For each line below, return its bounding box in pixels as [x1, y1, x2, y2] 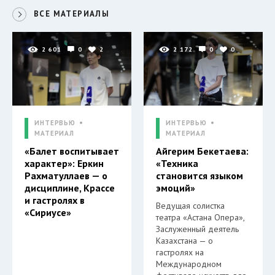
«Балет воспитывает [25, 144, 119, 157]
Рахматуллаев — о [25, 169, 107, 182]
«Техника [156, 157, 198, 169]
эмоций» [156, 181, 195, 194]
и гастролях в [25, 193, 85, 206]
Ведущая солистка [156, 199, 225, 211]
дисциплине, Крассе [25, 181, 115, 194]
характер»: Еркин [25, 157, 104, 169]
